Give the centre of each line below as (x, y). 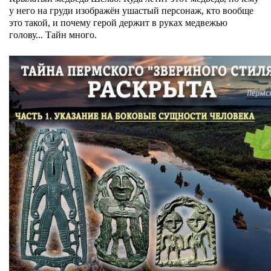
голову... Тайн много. (53, 35)
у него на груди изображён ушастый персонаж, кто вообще (131, 11)
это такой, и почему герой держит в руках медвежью (118, 23)
